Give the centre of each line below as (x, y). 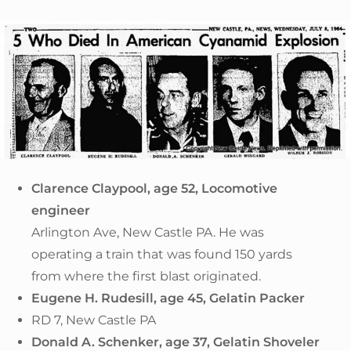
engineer (61, 210)
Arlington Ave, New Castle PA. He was (148, 232)
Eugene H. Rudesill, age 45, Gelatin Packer (168, 298)
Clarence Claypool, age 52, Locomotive (154, 188)
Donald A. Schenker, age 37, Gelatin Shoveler (175, 342)
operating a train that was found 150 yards (162, 254)
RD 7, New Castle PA (94, 320)
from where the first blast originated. (146, 276)
